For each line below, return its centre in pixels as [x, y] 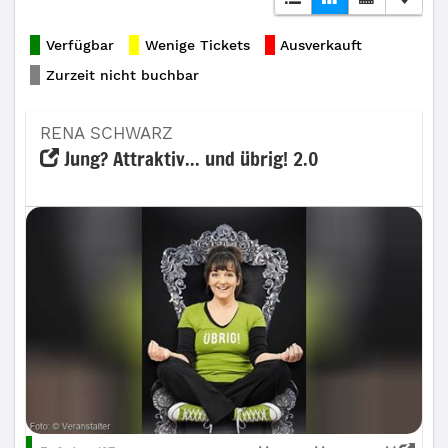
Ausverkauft [321, 45]
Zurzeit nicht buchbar [122, 75]
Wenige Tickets [197, 45]
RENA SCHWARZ [109, 133]
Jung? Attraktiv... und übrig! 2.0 [189, 158]
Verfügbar [79, 45]
